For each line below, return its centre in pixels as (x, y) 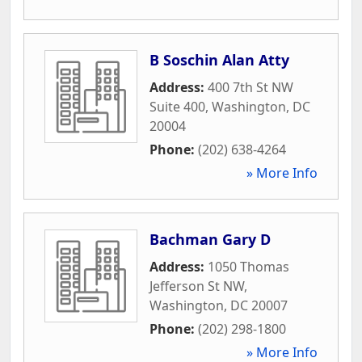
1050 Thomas (248, 266)
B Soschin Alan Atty (219, 59)
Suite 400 (177, 106)
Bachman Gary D (210, 239)
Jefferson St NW (197, 286)
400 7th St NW (250, 87)
